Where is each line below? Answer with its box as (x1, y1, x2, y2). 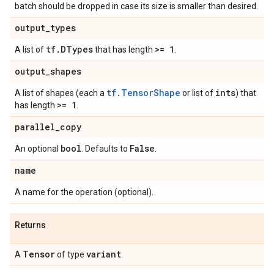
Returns (15, 220, 46, 230)
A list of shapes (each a (15, 88, 106, 98)
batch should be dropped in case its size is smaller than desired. (15, 1, 258, 11)
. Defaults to (81, 144, 130, 154)
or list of (180, 88, 215, 98)
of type (55, 250, 86, 259)
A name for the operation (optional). (15, 187, 154, 197)
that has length (93, 45, 155, 54)
